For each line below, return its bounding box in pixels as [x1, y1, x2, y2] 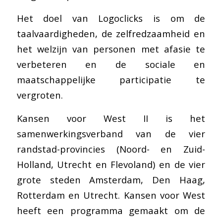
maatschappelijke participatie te [16, 73, 206, 86]
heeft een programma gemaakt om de [16, 204, 206, 217]
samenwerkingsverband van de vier [16, 127, 206, 140]
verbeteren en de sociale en [16, 58, 206, 71]
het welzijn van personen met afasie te [16, 43, 206, 55]
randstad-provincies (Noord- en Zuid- [16, 143, 206, 155]
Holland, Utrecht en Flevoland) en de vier [16, 158, 206, 170]
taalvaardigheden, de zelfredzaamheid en [16, 27, 206, 40]
